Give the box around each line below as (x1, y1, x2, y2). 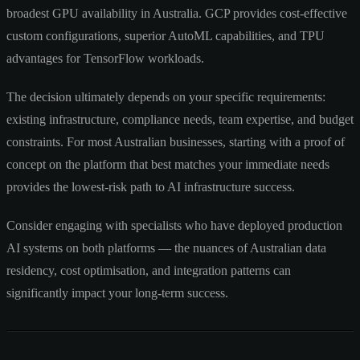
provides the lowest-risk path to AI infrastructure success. (6, 179, 295, 194)
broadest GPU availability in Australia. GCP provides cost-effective (6, 6, 347, 20)
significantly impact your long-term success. (6, 285, 228, 300)
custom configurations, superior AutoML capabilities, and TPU (6, 28, 325, 43)
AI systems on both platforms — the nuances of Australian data (6, 240, 326, 255)
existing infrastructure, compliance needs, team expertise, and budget (6, 112, 354, 126)
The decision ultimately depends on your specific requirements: (6, 89, 325, 104)
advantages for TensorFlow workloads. (6, 51, 204, 65)
